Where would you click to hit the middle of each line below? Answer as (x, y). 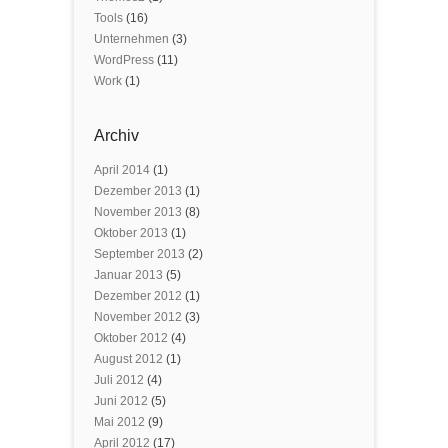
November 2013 (138, 212)
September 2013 (139, 254)
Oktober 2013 (131, 233)
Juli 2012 (119, 380)
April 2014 (122, 170)
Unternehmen (131, 39)
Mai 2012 (119, 422)
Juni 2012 (121, 401)
